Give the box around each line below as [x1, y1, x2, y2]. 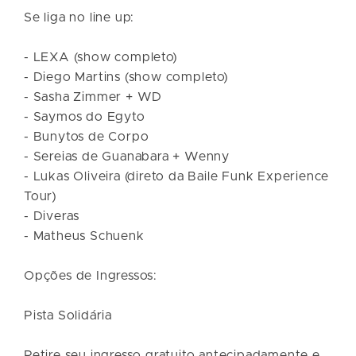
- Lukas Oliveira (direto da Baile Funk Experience [24, 169, 330, 183]
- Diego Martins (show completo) [24, 70, 229, 83]
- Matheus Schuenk [24, 229, 145, 242]
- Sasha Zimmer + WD [24, 90, 163, 103]
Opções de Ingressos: [24, 269, 157, 282]
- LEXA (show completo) [24, 50, 178, 64]
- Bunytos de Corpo [24, 130, 149, 143]
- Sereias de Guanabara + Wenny [24, 149, 230, 163]
